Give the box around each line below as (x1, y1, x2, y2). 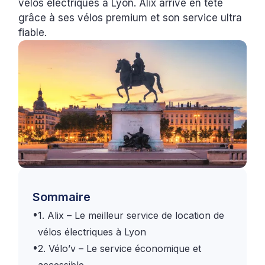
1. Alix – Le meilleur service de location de (38, 209, 225, 222)
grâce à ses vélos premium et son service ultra (18, 11, 243, 24)
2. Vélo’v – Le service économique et (38, 243, 202, 255)
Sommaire (33, 190, 91, 205)
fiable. (18, 26, 47, 38)
